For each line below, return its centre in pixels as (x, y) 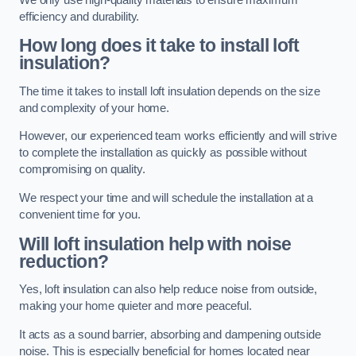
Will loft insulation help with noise (155, 244)
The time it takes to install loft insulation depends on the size (170, 91)
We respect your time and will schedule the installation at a (166, 198)
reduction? (64, 261)
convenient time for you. (80, 215)
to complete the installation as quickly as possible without (163, 153)
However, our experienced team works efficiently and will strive (178, 136)
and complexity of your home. (94, 108)
